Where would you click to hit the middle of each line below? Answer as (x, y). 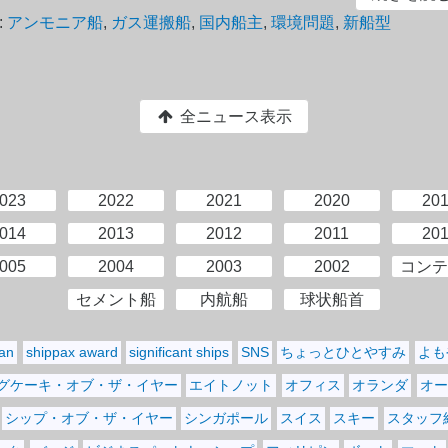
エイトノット (231, 385)
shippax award (71, 352)
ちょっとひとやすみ (343, 352)
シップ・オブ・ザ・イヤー (88, 418)
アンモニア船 (54, 22)
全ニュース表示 (234, 116)
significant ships (179, 352)
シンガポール (226, 418)
